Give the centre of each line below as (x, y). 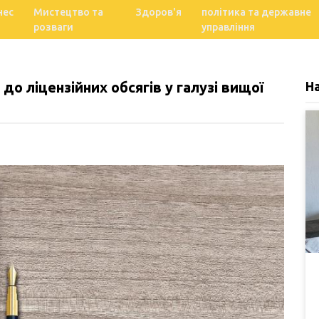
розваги (53, 27)
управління (229, 27)
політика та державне (257, 12)
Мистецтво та (68, 12)
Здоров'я (159, 12)
